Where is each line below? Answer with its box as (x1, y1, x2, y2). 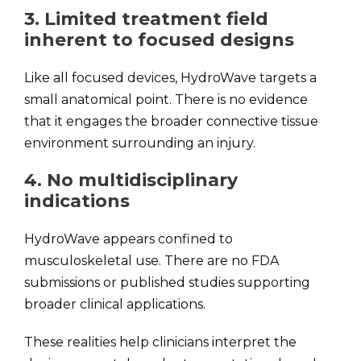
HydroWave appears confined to (24, 231, 233, 247)
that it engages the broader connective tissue (24, 114, 318, 129)
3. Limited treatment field (24, 8, 268, 30)
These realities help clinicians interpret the (24, 334, 297, 350)
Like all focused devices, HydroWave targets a (24, 70, 317, 85)
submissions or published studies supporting (24, 275, 310, 290)
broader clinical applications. (24, 297, 205, 312)
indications (24, 190, 130, 212)
